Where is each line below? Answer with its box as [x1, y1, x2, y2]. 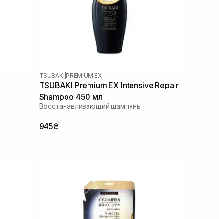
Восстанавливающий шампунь [39, 101, 141, 110]
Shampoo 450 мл [39, 91, 103, 102]
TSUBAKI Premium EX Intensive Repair [39, 80, 179, 90]
